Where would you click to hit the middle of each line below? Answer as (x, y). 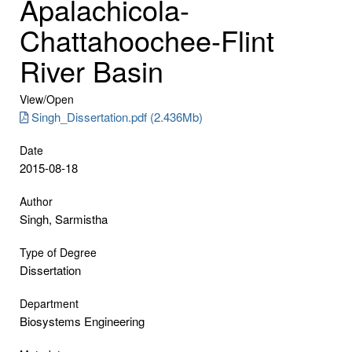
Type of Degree (58, 252)
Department (49, 303)
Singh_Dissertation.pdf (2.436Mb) (117, 116)
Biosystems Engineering (82, 321)
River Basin (92, 70)
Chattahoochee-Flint (147, 39)
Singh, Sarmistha (64, 218)
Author (36, 201)
